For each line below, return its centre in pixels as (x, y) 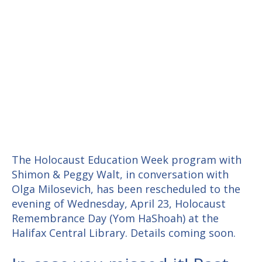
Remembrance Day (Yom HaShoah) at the (115, 218)
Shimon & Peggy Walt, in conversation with (120, 174)
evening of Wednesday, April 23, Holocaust (119, 203)
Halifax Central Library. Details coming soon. (124, 232)
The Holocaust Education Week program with (127, 159)
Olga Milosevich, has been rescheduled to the (126, 189)
